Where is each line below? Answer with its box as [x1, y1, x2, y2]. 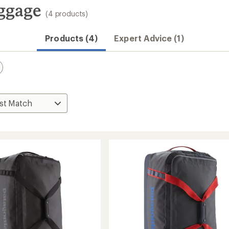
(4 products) [45, 9, 88, 18]
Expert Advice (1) [114, 33, 184, 43]
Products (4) [45, 33, 98, 43]
